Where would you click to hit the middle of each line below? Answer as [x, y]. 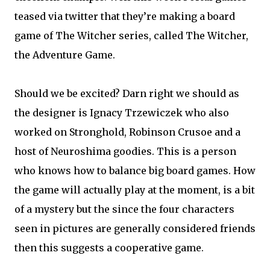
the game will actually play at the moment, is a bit [135, 190]
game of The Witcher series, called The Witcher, [131, 35]
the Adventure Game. [65, 55]
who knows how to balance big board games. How [135, 170]
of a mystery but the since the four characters [124, 209]
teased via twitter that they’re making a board [125, 16]
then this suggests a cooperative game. [109, 247]
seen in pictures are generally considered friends [135, 228]
